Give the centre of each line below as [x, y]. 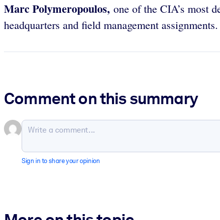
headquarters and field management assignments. [111, 25]
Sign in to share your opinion [61, 161]
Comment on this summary [101, 98]
